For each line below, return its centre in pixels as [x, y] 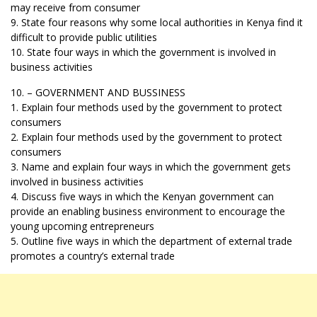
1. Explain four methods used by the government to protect [146, 107]
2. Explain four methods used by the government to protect [146, 137]
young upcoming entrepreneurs [82, 226]
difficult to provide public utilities [84, 37]
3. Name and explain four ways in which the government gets [151, 166]
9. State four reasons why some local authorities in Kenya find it [157, 22]
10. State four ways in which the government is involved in [143, 52]
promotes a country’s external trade [93, 255]
